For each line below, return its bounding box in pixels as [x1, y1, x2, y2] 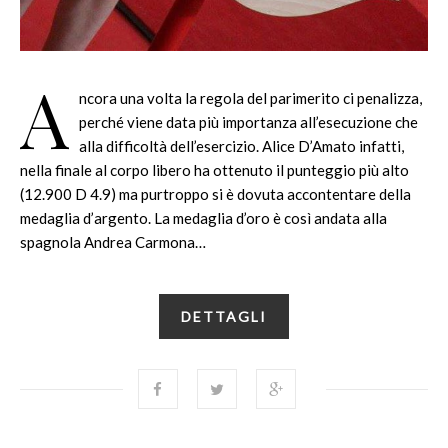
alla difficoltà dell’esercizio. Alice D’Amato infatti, [79, 136, 404, 155]
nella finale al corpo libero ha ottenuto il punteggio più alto [20, 160, 409, 179]
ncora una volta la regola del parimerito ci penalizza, [79, 88, 422, 107]
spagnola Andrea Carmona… [20, 232, 206, 251]
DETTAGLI [181, 307, 267, 325]
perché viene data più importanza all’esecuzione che [79, 112, 418, 131]
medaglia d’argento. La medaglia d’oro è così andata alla [20, 208, 387, 227]
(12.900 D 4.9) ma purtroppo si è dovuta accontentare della [20, 184, 411, 203]
